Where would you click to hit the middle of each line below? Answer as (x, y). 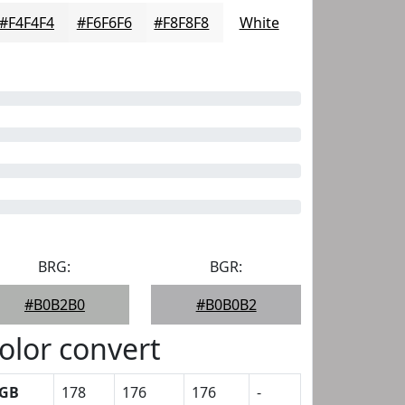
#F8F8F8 (182, 23)
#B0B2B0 (54, 305)
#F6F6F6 (104, 23)
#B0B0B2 (226, 305)
